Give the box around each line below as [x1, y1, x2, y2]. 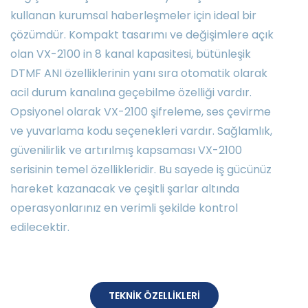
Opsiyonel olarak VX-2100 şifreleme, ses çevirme [10, 104, 271, 120]
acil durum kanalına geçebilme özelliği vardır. [10, 85, 252, 100]
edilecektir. [10, 219, 69, 235]
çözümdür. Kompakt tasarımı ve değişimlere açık [10, 27, 274, 43]
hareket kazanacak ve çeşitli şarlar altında [10, 181, 239, 197]
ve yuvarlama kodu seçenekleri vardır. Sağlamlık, [10, 123, 272, 139]
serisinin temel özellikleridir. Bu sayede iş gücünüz [10, 162, 272, 177]
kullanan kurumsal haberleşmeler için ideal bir [10, 8, 256, 23]
